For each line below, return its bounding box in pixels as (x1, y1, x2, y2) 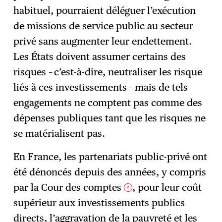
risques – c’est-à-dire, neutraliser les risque (13, 65, 203, 78)
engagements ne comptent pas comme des (13, 96, 203, 109)
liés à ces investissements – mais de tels (13, 81, 188, 93)
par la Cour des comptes (13, 181, 124, 193)
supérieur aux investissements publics (13, 196, 185, 209)
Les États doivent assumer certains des (13, 50, 186, 62)
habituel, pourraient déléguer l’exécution (13, 4, 196, 16)
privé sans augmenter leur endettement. (13, 35, 192, 47)
